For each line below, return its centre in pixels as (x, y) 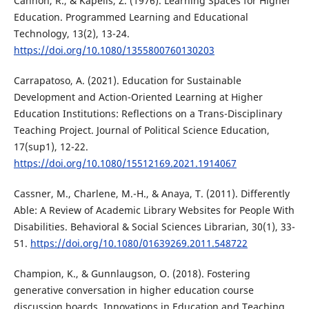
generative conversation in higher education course (133, 290)
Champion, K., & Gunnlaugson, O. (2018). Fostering (132, 274)
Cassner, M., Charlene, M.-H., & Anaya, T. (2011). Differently (151, 194)
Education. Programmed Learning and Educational (131, 17)
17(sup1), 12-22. (51, 147)
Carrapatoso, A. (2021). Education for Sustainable (127, 81)
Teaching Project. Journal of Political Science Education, (141, 130)
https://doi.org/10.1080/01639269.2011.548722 (139, 243)
